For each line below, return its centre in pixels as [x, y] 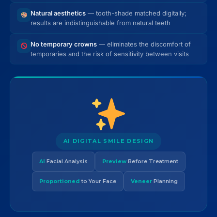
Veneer [141, 181]
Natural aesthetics [58, 13]
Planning [165, 181]
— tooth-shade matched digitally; [136, 13]
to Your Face [98, 181]
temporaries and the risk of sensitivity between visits [110, 54]
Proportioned [60, 181]
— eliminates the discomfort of [144, 44]
